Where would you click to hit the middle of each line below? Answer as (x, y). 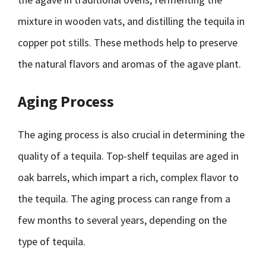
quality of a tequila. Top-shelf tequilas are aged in (128, 156)
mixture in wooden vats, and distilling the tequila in (131, 21)
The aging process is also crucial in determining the (131, 134)
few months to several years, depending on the (122, 220)
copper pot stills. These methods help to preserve (128, 42)
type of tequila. (52, 241)
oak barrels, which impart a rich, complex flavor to (128, 177)
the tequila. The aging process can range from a (124, 199)
